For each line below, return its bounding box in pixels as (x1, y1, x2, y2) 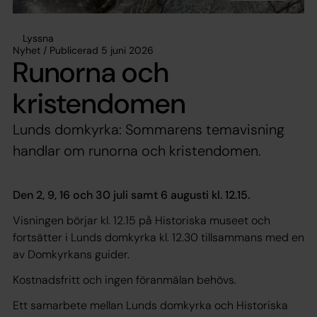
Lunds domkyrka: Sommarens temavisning (13, 120, 284, 139)
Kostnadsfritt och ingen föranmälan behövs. (13, 272, 236, 287)
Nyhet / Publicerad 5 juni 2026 (13, 43, 154, 57)
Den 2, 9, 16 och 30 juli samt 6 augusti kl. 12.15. (13, 187, 250, 202)
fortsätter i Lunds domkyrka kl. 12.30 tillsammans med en (13, 229, 304, 245)
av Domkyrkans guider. (13, 246, 129, 262)
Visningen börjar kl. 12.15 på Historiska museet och (13, 212, 270, 228)
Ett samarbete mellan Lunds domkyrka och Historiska (13, 297, 288, 313)
